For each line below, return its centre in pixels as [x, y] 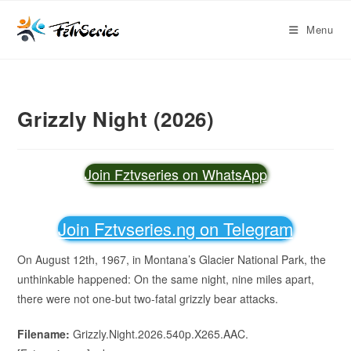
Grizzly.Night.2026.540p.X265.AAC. [159, 334]
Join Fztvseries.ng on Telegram [175, 228]
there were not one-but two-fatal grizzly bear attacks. [148, 299]
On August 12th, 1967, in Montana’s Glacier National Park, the [172, 259]
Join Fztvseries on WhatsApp [175, 174]
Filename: [44, 334]
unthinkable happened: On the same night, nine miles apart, [166, 279]
